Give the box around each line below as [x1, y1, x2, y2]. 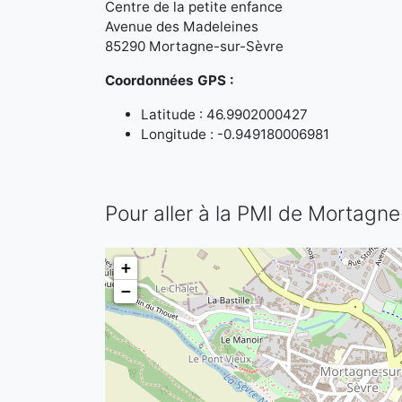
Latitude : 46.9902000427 [141, 106, 308, 123]
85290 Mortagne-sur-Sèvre [105, 38, 284, 55]
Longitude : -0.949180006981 [141, 126, 329, 143]
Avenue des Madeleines [105, 18, 258, 35]
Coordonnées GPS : [105, 72, 234, 89]
